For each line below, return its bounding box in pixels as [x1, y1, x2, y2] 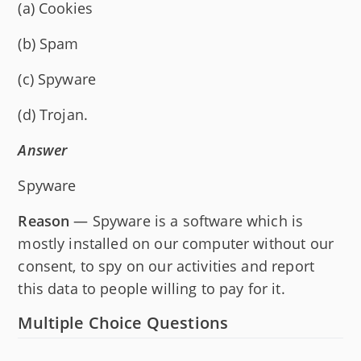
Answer [18, 139, 68, 160]
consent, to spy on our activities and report [18, 255, 314, 276]
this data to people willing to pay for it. [18, 278, 285, 298]
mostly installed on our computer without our [18, 233, 334, 253]
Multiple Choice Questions [18, 311, 229, 334]
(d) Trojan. [18, 104, 89, 124]
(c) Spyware [18, 68, 97, 89]
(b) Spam [18, 33, 79, 53]
